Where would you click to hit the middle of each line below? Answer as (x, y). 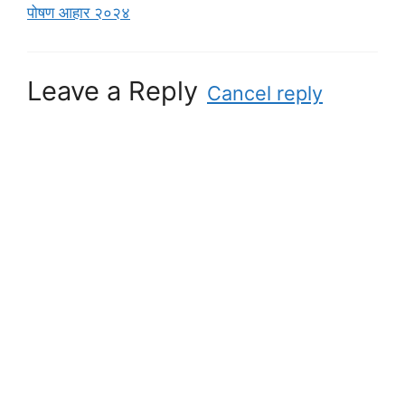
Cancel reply (265, 93)
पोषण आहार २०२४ (79, 13)
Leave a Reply (113, 90)
